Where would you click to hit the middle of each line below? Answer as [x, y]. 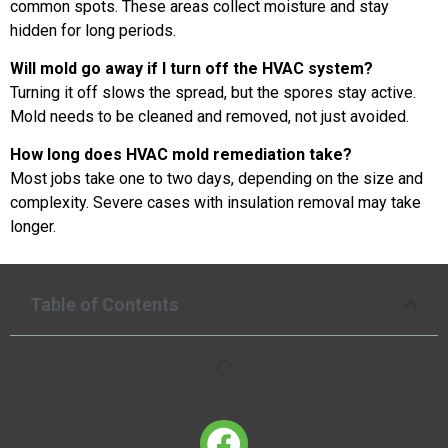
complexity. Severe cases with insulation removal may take [215, 203]
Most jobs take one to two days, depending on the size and [216, 179]
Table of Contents [104, 304]
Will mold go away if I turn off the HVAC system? [191, 68]
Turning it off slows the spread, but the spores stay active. [213, 92]
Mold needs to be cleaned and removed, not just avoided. [209, 116]
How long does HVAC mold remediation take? [181, 155]
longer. [33, 227]
